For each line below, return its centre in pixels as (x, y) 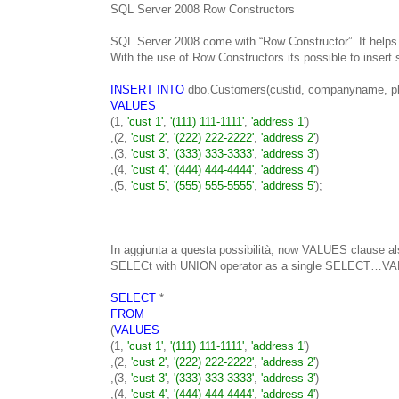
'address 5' (288, 185)
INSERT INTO (147, 89)
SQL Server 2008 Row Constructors (203, 9)
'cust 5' (149, 185)
